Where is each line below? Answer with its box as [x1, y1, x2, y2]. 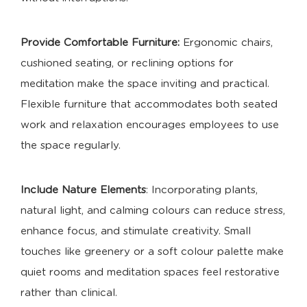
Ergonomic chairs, [180, 38, 273, 49]
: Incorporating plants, [146, 185, 258, 196]
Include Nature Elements [21, 185, 146, 196]
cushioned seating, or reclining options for [21, 58, 234, 69]
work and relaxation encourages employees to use [21, 120, 279, 131]
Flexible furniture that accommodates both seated [21, 99, 278, 110]
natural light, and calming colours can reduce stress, [21, 206, 285, 217]
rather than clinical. [21, 288, 117, 299]
